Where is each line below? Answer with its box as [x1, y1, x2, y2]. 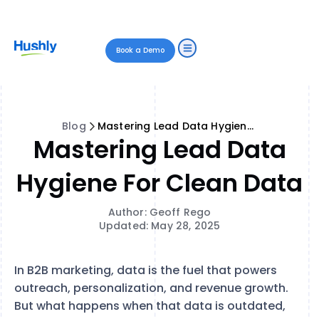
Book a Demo [116, 45, 165, 56]
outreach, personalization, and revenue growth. [14, 280, 288, 296]
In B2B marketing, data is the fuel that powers [14, 262, 277, 278]
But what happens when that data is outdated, [14, 298, 286, 314]
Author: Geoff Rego [108, 205, 211, 219]
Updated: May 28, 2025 [98, 219, 221, 233]
